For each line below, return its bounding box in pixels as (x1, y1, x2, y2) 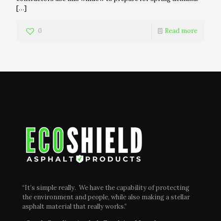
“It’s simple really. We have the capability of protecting (22, 184, 189, 192)
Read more (165, 26, 197, 35)
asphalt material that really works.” (22, 202, 127, 211)
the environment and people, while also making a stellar (22, 193, 190, 201)
